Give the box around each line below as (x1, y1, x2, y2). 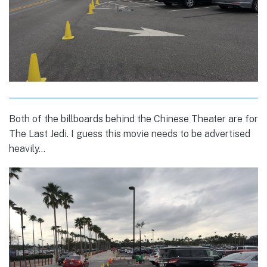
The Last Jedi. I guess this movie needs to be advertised (9, 128, 250, 140)
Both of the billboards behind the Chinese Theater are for (9, 113, 258, 125)
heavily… (9, 143, 45, 155)
